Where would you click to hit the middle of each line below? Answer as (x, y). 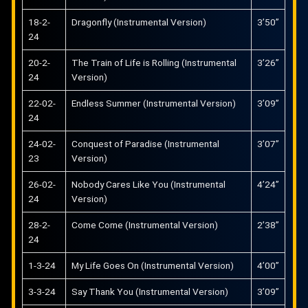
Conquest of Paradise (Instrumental (146, 144)
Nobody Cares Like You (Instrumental (149, 185)
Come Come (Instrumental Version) (145, 225)
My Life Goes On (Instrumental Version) (153, 266)
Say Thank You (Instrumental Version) (150, 292)
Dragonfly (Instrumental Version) (139, 22)
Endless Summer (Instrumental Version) (154, 103)
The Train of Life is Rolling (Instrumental (154, 63)
